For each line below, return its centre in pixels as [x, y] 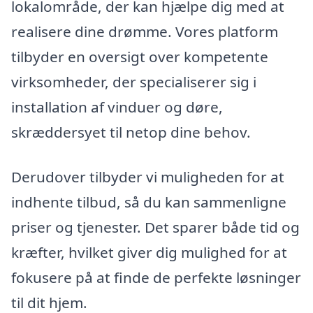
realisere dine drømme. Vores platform [145, 32]
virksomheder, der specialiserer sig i [134, 82]
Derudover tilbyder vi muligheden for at [148, 177]
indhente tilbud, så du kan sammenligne [149, 202]
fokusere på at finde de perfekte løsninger [156, 278]
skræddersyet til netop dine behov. [131, 132]
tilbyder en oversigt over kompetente [140, 57]
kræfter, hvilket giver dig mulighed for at [149, 253]
